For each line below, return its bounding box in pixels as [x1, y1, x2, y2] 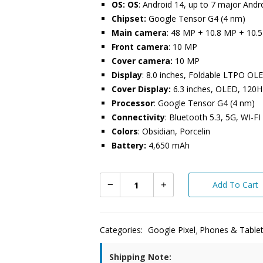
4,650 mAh [148, 140, 190, 151]
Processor [111, 97, 154, 109]
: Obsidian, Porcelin [137, 126, 210, 137]
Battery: [111, 140, 149, 151]
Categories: [99, 224, 145, 235]
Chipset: [111, 13, 149, 24]
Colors [111, 126, 138, 137]
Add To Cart [212, 179, 258, 190]
